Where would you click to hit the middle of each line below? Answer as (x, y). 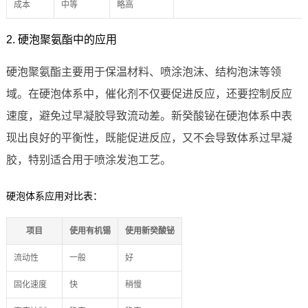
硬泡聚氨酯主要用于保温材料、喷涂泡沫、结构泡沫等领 (143, 72)
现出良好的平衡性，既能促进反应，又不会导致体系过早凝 (149, 138)
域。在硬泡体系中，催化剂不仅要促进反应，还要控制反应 (149, 94)
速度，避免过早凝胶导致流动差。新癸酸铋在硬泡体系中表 (149, 116)
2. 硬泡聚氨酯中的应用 (61, 40)
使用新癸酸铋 (150, 231)
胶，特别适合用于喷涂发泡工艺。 (88, 160)
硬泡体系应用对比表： (54, 196)
